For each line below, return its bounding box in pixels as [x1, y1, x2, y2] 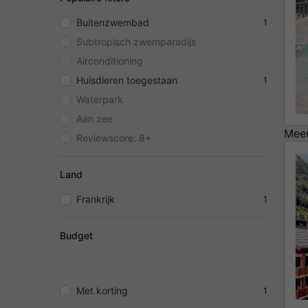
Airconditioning [76, 54, 143, 67]
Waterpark [76, 93, 123, 105]
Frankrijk [76, 192, 115, 205]
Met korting [76, 284, 128, 296]
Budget [60, 229, 93, 241]
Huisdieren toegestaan [76, 74, 177, 86]
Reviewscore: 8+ [76, 131, 151, 144]
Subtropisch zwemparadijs [76, 35, 196, 47]
